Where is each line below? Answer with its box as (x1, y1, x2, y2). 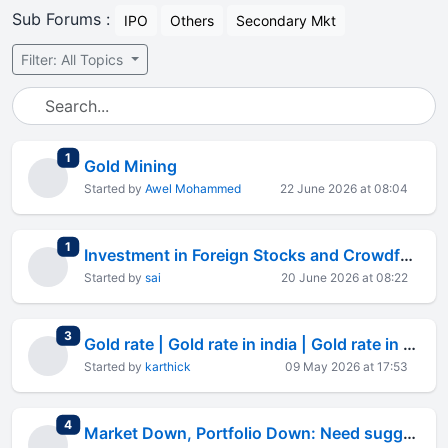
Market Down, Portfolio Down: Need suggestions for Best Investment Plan (403, 423, 416, 443)
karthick (145, 359, 191, 374)
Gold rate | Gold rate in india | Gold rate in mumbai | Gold (403, 334, 416, 354)
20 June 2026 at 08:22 (281, 270, 408, 285)
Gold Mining (84, 156, 177, 176)
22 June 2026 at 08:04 (280, 181, 408, 196)
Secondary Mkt (236, 12, 336, 29)
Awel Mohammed (145, 181, 241, 196)
